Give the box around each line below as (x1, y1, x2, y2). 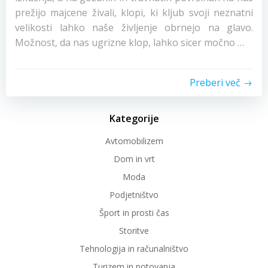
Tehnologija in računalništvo (80, 243, 188, 254)
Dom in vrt (113, 153, 155, 165)
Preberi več (190, 76, 240, 89)
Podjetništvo (109, 189, 159, 200)
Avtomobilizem (105, 135, 163, 147)
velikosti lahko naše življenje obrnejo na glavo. (15, 21, 253, 34)
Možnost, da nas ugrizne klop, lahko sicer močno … (15, 36, 244, 49)
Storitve (119, 225, 149, 236)
